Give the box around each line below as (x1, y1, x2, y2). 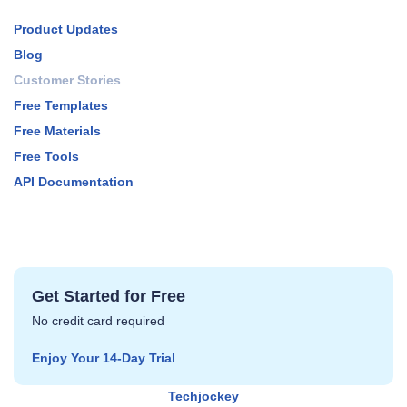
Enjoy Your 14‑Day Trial (32, 350, 175, 365)
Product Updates (14, 22, 118, 37)
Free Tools (14, 149, 79, 164)
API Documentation (14, 174, 134, 190)
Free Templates (14, 98, 108, 114)
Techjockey (168, 388, 239, 403)
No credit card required (32, 313, 164, 329)
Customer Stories (14, 73, 121, 88)
